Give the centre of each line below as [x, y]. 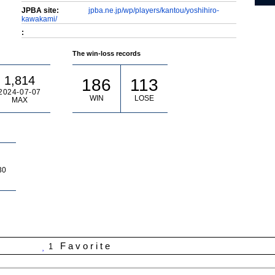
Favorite [86, 246]
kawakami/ [39, 19]
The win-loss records [107, 54]
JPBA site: [40, 11]
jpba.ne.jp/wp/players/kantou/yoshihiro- [154, 11]
